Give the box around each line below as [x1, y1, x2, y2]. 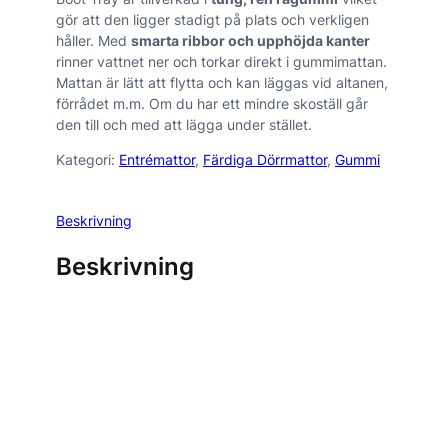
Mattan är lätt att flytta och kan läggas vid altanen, [56, 74, 388, 92]
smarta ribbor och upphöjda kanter [131, 32, 370, 50]
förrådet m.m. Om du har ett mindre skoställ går [56, 95, 368, 113]
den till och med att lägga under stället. [56, 116, 312, 134]
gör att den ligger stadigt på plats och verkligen [56, 11, 369, 29]
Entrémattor [119, 151, 195, 169]
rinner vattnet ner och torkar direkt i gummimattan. [56, 53, 387, 71]
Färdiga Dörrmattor [203, 151, 327, 169]
